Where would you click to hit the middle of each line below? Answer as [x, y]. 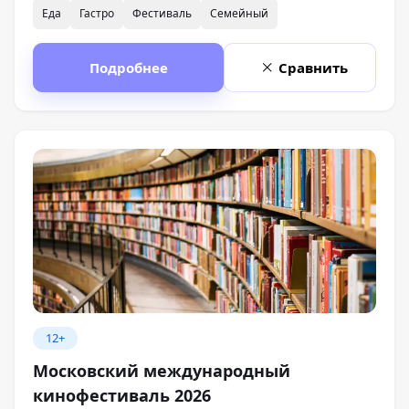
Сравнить [313, 68]
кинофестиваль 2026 [122, 395]
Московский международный [162, 370]
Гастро [97, 14]
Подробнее [128, 68]
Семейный [239, 14]
